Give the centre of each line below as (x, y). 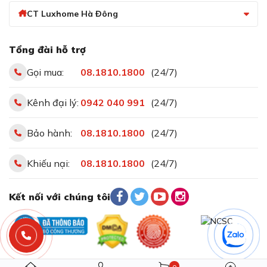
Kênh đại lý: (53, 102)
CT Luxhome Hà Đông (72, 14)
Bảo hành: (49, 133)
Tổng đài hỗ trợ (47, 49)
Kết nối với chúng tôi (60, 196)
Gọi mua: (45, 72)
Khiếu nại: (48, 163)
